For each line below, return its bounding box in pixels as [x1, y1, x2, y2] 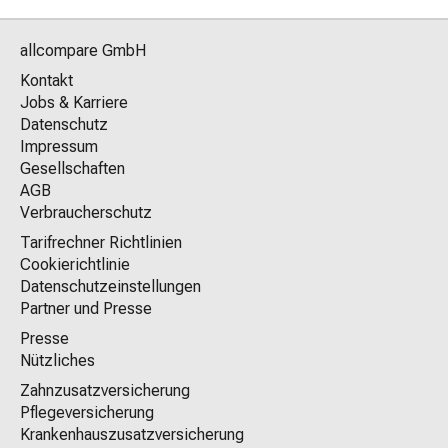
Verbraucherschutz [20, 202, 152, 222]
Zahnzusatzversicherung [20, 380, 190, 400]
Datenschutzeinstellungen [20, 276, 201, 296]
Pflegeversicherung [20, 402, 154, 422]
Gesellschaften [20, 158, 125, 178]
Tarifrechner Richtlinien [20, 232, 182, 252]
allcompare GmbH [20, 40, 146, 60]
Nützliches [20, 350, 95, 370]
